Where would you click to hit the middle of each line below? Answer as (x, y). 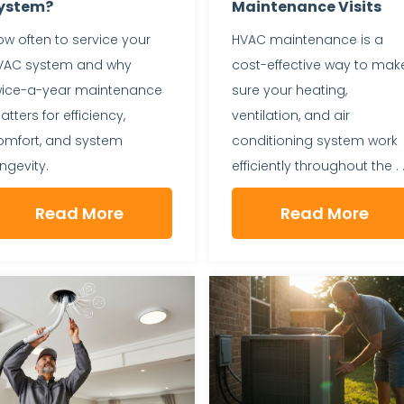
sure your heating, (289, 90)
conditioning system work (315, 140)
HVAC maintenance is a (308, 39)
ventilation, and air (291, 115)
